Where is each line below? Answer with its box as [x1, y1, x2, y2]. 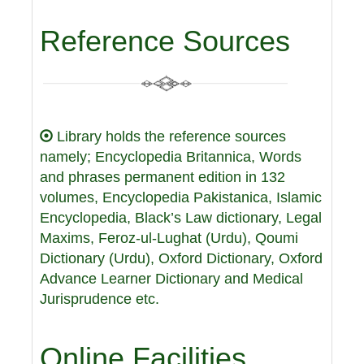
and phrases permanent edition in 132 [40, 169, 285, 185]
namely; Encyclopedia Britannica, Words [40, 149, 301, 165]
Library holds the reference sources [53, 128, 286, 145]
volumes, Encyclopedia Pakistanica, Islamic [40, 189, 322, 206]
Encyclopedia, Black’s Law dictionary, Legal [40, 210, 322, 226]
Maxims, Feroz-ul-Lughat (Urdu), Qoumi [40, 230, 298, 246]
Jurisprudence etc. [40, 291, 159, 307]
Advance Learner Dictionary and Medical [40, 271, 303, 287]
